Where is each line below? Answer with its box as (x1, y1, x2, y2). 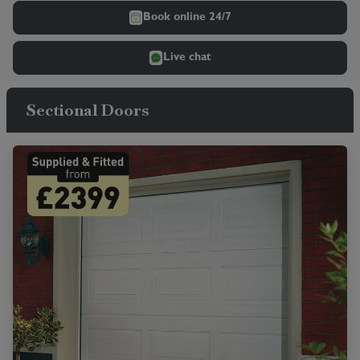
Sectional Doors (26, 100, 149, 121)
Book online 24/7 (143, 11, 231, 23)
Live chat (163, 51, 211, 63)
